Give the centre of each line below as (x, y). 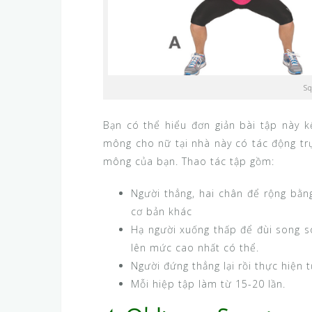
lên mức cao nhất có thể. (195, 248)
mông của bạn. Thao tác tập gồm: (189, 162)
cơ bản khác (162, 212)
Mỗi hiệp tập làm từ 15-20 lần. (208, 284)
